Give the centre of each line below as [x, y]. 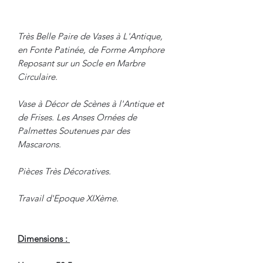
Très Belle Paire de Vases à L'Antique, [90, 36]
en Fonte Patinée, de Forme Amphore [91, 49]
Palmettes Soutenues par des [74, 130]
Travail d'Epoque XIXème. [68, 198]
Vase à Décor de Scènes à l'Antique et [91, 103]
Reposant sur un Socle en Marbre [81, 63]
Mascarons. [39, 144]
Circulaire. [38, 76]
